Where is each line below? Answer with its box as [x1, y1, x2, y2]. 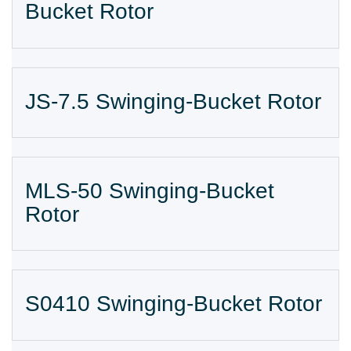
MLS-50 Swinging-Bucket [25, 178, 274, 203]
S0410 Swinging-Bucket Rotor [25, 291, 322, 317]
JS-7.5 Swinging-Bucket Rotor [25, 89, 321, 114]
